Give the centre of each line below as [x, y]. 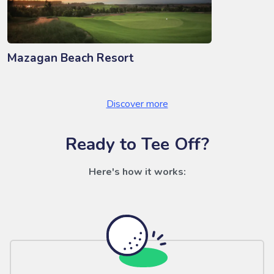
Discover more [137, 104]
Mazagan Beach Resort [71, 58]
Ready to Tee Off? [137, 145]
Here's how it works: [137, 172]
